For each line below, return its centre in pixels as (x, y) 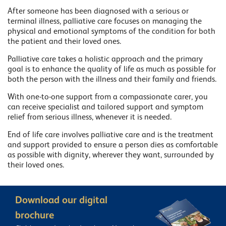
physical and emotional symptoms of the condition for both (111, 32)
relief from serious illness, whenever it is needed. (90, 118)
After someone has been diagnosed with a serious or (98, 12)
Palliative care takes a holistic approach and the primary (105, 60)
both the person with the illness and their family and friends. (112, 80)
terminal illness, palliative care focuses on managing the (105, 22)
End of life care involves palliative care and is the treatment (110, 135)
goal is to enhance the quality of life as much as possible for (112, 70)
